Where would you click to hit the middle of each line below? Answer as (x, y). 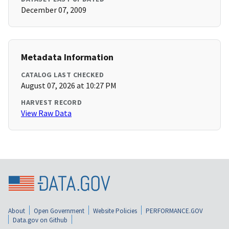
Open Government (59, 211)
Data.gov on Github (40, 220)
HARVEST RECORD (51, 102)
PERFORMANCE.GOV (174, 211)
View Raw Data (46, 113)
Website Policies (115, 211)
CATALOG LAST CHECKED (62, 75)
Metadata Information (67, 57)
